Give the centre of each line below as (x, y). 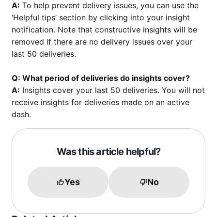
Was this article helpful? (108, 152)
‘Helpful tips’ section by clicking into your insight (101, 18)
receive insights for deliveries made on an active (101, 102)
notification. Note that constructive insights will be (104, 30)
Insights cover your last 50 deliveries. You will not (112, 90)
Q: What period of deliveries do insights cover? (101, 78)
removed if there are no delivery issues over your (102, 42)
